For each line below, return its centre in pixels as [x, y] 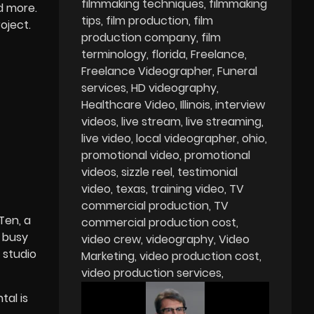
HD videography [174, 88]
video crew [111, 239]
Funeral [238, 71]
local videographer [187, 138]
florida [169, 54]
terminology [114, 54]
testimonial [208, 172]
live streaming [224, 121]
